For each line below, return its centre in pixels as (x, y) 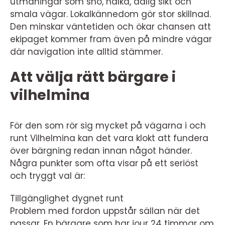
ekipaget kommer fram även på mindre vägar (111, 39)
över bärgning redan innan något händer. (101, 150)
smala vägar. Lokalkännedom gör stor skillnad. (110, 14)
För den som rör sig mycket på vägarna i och (108, 125)
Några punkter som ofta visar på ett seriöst (104, 163)
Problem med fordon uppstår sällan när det (105, 211)
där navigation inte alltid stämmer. (86, 51)
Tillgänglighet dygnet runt (67, 198)
